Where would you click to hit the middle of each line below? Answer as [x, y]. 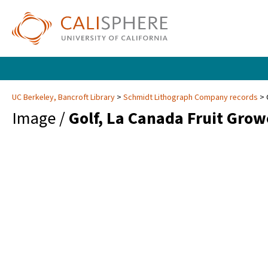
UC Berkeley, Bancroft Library [64, 98]
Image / [40, 119]
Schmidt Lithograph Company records [191, 98]
